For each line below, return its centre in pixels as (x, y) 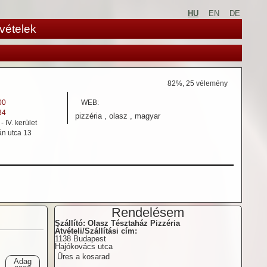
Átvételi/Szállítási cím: (96, 231)
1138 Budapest (80, 238)
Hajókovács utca (83, 246)
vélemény (211, 84)
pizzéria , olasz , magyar (118, 116)
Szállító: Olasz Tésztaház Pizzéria (117, 223)
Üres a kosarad (83, 256)
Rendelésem (148, 212)
